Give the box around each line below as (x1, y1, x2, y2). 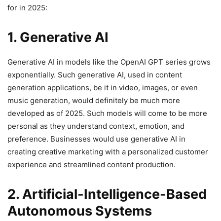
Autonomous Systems (7, 202, 152, 219)
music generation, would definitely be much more (7, 95, 180, 105)
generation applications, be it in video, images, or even (7, 82, 198, 92)
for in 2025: (7, 2, 47, 12)
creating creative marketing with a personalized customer (7, 147, 208, 156)
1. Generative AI (7, 29, 109, 45)
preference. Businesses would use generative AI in (7, 134, 185, 144)
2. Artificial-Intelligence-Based (7, 185, 207, 202)
